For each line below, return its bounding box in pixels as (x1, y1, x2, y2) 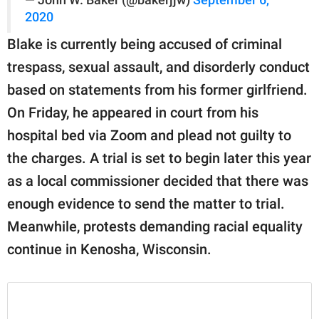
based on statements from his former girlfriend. (7, 80, 308, 98)
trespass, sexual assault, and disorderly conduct (7, 58, 310, 75)
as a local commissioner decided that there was (7, 172, 308, 189)
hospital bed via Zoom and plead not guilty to (7, 126, 291, 144)
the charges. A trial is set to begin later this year (7, 149, 311, 167)
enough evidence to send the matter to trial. (7, 194, 285, 212)
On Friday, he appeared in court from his (7, 103, 258, 121)
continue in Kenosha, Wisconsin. (7, 240, 211, 258)
